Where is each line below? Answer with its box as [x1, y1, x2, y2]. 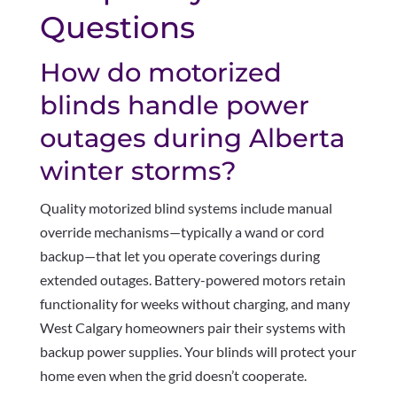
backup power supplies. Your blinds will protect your [39, 343, 356, 361]
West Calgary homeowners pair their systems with [39, 319, 346, 337]
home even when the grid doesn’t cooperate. [39, 367, 307, 385]
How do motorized [39, 57, 282, 89]
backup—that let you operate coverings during [39, 247, 320, 265]
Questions [39, 9, 195, 47]
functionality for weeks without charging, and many [39, 295, 350, 313]
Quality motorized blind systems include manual [39, 199, 332, 217]
